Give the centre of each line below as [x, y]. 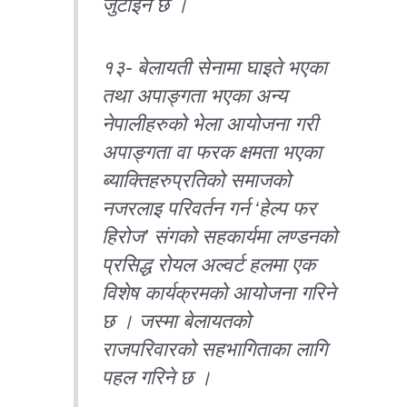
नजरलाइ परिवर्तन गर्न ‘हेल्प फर [209, 208]
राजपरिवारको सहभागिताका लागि [215, 349]
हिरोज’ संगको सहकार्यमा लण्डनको [220, 237]
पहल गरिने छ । [157, 377]
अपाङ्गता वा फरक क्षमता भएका [212, 152]
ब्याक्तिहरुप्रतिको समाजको [197, 180]
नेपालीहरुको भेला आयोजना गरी [210, 124]
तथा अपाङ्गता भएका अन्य [195, 96]
